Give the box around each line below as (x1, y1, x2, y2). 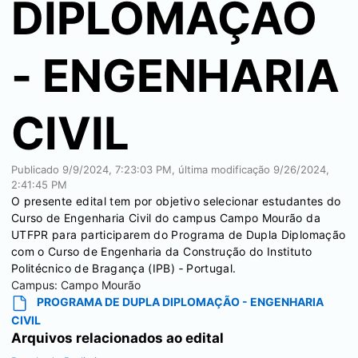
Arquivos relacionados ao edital (11, 329, 224, 346)
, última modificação (172, 163, 273, 176)
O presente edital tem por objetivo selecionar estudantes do (11, 194, 341, 208)
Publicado (11, 163, 62, 176)
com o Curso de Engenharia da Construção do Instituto (11, 245, 312, 258)
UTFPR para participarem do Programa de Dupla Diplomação (11, 228, 346, 241)
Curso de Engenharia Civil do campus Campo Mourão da (11, 211, 320, 225)
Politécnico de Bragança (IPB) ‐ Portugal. (11, 261, 237, 275)
